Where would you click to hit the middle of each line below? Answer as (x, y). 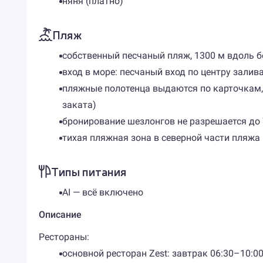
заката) (79, 105)
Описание (60, 215)
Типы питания (88, 171)
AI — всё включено (102, 192)
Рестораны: (64, 237)
